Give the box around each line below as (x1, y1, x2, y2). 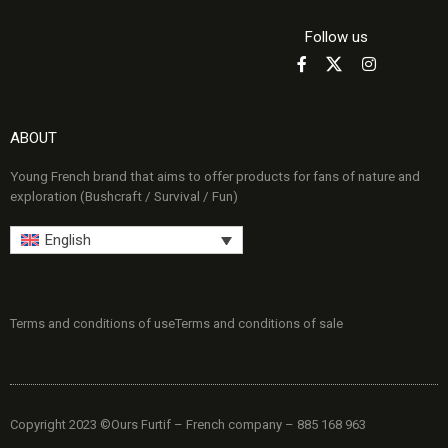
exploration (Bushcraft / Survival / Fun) (10, 188, 238, 205)
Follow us (304, 27, 368, 46)
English (45, 230, 91, 249)
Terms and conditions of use (10, 315, 175, 331)
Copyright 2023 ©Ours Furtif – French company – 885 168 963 (10, 416, 366, 432)
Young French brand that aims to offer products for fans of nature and (10, 168, 420, 185)
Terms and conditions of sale (175, 315, 343, 331)
